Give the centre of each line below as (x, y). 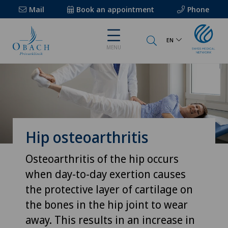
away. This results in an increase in (110, 220)
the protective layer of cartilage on (109, 189)
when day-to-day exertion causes (106, 174)
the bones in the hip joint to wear (107, 204)
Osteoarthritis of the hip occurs (102, 159)
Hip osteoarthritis (87, 137)
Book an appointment (115, 9)
